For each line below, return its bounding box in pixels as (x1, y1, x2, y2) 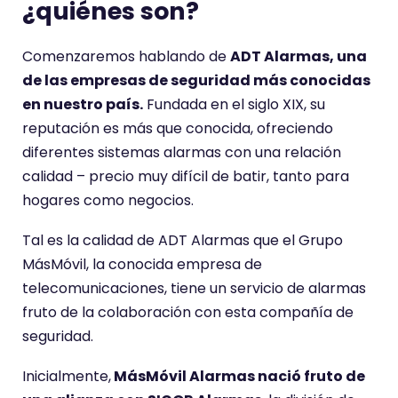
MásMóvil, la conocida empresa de (22, 254, 262, 275)
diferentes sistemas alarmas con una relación (22, 142, 341, 163)
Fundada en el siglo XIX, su (143, 94, 325, 115)
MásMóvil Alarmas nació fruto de (111, 366, 365, 386)
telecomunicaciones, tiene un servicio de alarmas (22, 278, 366, 298)
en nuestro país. (22, 94, 143, 115)
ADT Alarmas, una (230, 46, 367, 67)
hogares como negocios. (22, 190, 194, 211)
